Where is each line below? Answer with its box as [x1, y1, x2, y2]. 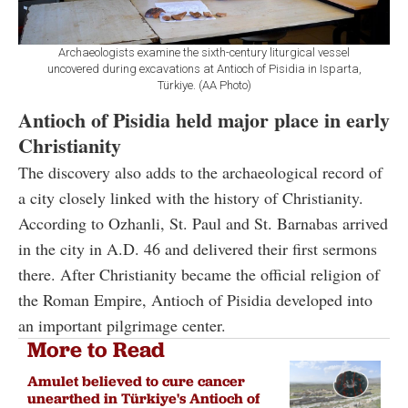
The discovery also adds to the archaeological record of [18, 160, 382, 183]
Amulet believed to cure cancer [27, 372, 245, 391]
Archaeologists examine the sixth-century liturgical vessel [58, 45, 350, 59]
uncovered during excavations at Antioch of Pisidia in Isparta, [46, 61, 362, 76]
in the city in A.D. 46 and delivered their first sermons [18, 237, 377, 260]
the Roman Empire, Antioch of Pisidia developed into [18, 288, 372, 311]
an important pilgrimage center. [18, 313, 226, 336]
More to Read [27, 335, 165, 362]
